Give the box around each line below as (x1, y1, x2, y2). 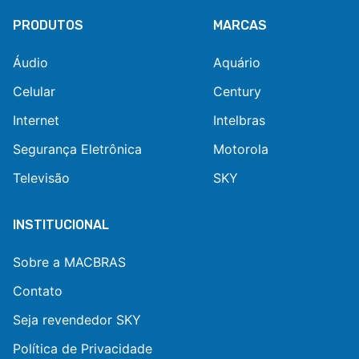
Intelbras (212, 112, 265, 129)
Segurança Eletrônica (13, 141, 142, 158)
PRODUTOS (13, 18, 83, 34)
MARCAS (212, 18, 267, 34)
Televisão (13, 170, 70, 187)
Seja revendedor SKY (13, 312, 141, 329)
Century (212, 83, 261, 100)
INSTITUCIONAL (13, 217, 109, 233)
